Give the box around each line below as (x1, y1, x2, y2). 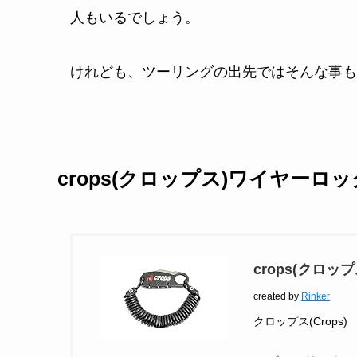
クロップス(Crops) (253, 314, 347, 328)
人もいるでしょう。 (70, 10, 199, 26)
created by (253, 290, 301, 302)
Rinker (301, 290, 330, 302)
